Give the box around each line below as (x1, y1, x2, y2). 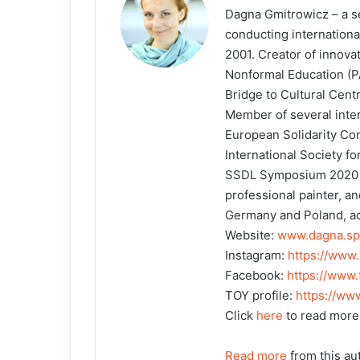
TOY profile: (225, 287, 296, 303)
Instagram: (225, 247, 288, 263)
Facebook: (225, 267, 287, 283)
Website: (225, 227, 277, 243)
